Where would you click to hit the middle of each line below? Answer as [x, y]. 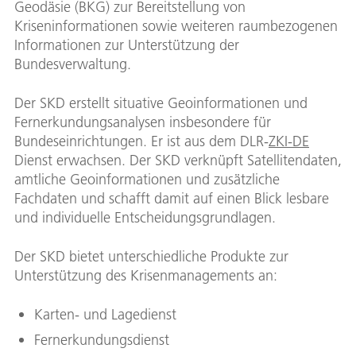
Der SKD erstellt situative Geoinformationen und [161, 103]
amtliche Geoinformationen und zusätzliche [147, 179]
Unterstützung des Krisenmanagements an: [146, 275]
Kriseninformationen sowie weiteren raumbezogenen [176, 25]
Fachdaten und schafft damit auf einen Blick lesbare [172, 198]
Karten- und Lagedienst [105, 314]
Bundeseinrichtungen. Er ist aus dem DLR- [141, 141]
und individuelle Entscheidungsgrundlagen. [145, 217]
